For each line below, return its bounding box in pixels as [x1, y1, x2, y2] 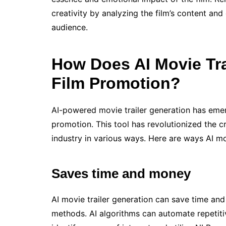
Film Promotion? [51, 74, 181, 92]
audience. [51, 22, 88, 32]
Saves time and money [51, 166, 191, 181]
